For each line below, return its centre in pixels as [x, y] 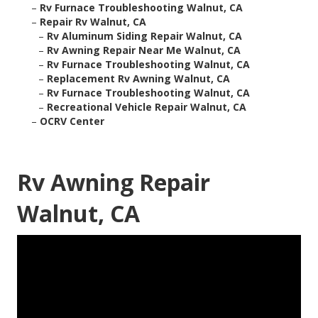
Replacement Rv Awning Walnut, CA [138, 79]
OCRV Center [72, 121]
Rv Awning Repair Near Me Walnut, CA [144, 50]
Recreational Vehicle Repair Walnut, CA [147, 107]
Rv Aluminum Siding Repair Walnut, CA [144, 36]
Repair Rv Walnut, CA [93, 22]
